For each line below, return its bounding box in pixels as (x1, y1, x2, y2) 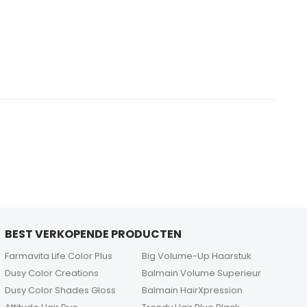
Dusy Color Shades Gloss (4, 284, 116, 297)
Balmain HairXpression (142, 284, 243, 297)
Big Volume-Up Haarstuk (142, 249, 252, 263)
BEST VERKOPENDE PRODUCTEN (4, 226, 182, 243)
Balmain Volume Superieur (142, 267, 262, 280)
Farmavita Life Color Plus (4, 249, 112, 263)
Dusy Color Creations (4, 267, 99, 280)
